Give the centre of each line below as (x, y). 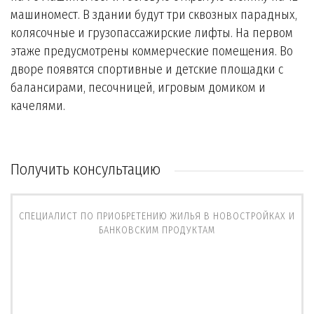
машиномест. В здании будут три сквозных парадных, (154, 15)
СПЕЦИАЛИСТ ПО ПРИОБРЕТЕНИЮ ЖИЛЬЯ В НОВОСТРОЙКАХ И (157, 216)
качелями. (38, 106)
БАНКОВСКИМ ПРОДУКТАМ (157, 230)
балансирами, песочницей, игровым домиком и (138, 88)
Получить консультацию (86, 169)
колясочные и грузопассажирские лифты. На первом (152, 33)
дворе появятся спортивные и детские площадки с (147, 69)
